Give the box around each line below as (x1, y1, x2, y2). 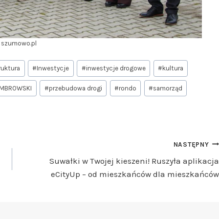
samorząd (153, 84, 182, 92)
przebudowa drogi (48, 84, 102, 92)
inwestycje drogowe (86, 65, 146, 72)
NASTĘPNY (173, 140, 209, 148)
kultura (162, 65, 183, 72)
